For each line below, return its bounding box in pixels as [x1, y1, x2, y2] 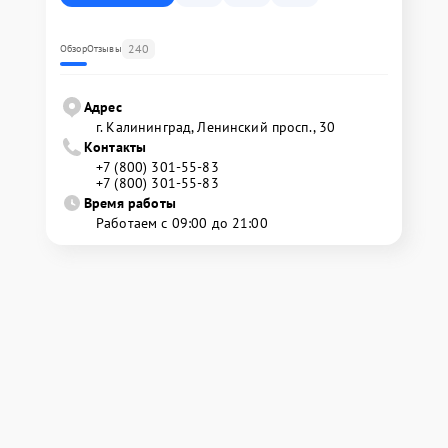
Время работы [84, 194, 176, 213]
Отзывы [86, 42, 122, 56]
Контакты [84, 138, 147, 157]
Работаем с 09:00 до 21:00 [96, 214, 268, 233]
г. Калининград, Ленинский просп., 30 [96, 118, 336, 137]
